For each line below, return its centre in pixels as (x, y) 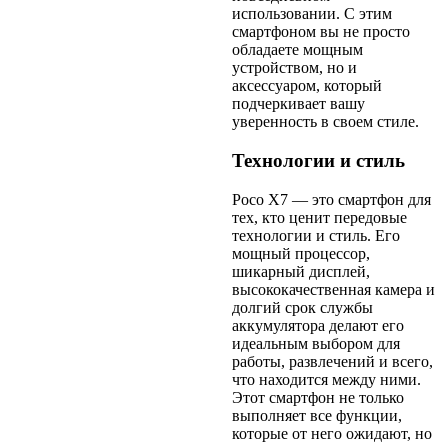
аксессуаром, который (307, 86)
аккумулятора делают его (318, 325)
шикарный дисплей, (301, 271)
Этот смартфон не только (318, 397)
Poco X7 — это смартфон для (331, 199)
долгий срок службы (302, 307)
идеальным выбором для (316, 343)
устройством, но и (294, 68)
